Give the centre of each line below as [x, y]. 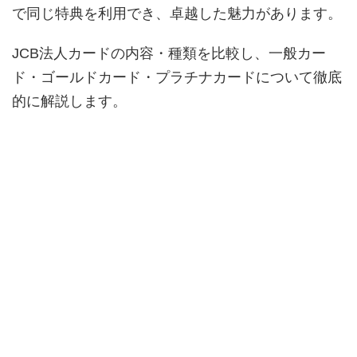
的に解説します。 [69, 101]
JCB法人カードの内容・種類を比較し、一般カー [169, 53]
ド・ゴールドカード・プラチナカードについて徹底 [177, 77]
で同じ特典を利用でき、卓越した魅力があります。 [177, 13]
